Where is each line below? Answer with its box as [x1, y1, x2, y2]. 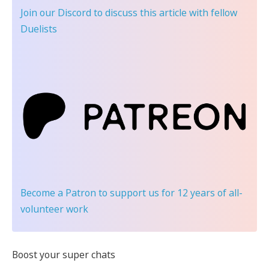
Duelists [20, 22, 57, 35]
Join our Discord [20, 5, 91, 19]
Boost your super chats [12, 248, 115, 261]
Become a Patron [20, 186, 96, 199]
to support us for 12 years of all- [96, 186, 243, 199]
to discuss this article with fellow [91, 5, 237, 19]
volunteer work [20, 202, 88, 216]
